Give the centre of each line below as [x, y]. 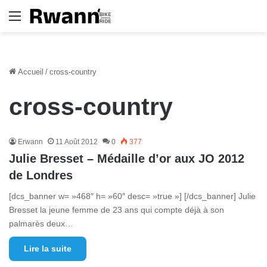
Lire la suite [48, 249]
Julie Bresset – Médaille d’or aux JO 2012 [127, 159]
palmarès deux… [41, 224]
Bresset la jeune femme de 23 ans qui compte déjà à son [117, 210]
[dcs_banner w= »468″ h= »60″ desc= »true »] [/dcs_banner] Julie [132, 196]
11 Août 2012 [77, 142]
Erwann [30, 142]
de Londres [41, 176]
